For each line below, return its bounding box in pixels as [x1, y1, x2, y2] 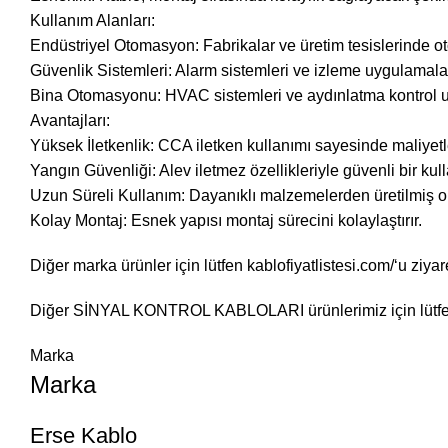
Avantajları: [30, 112, 110, 129]
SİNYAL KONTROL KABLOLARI [73, 302, 304, 319]
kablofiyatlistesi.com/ [247, 257, 394, 274]
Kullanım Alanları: [30, 12, 155, 29]
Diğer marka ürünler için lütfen [30, 257, 247, 274]
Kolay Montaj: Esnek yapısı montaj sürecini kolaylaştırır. [30, 212, 430, 229]
